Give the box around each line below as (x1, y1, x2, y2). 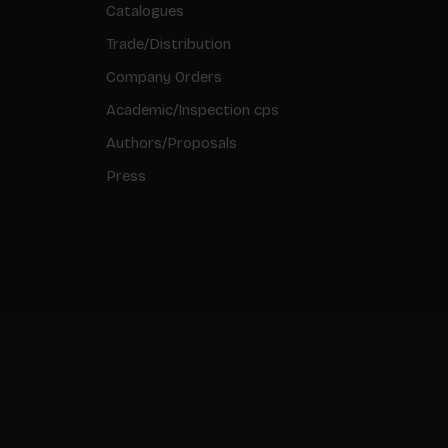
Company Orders (106, 67, 222, 86)
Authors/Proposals (106, 133, 237, 152)
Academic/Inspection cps (106, 100, 279, 119)
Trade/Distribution (106, 34, 231, 53)
